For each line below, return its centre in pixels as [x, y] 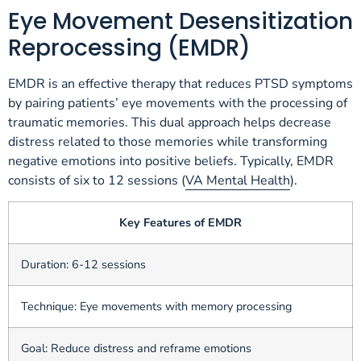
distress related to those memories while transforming [168, 141]
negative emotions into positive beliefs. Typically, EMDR [171, 161]
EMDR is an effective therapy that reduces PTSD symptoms [180, 83]
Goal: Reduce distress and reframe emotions [136, 349]
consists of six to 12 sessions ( [97, 180]
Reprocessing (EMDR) [129, 48]
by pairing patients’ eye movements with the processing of [178, 103]
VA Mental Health [238, 180]
